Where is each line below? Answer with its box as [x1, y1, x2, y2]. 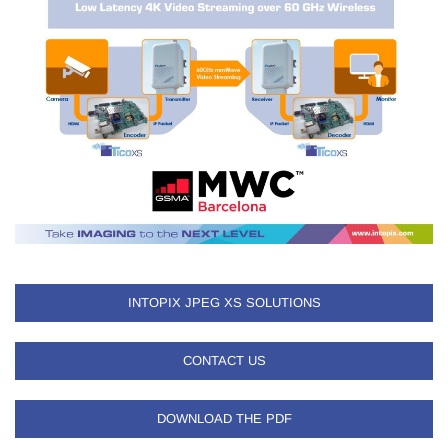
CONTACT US [182, 353, 266, 368]
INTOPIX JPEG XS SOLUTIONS [127, 295, 321, 310]
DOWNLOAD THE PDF [156, 411, 292, 426]
